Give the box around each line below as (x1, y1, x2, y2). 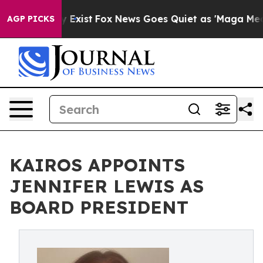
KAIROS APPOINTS (9, 154, 185, 176)
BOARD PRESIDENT (9, 196, 188, 218)
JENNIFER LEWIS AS (9, 175, 204, 197)
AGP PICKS (7, 14, 55, 24)
